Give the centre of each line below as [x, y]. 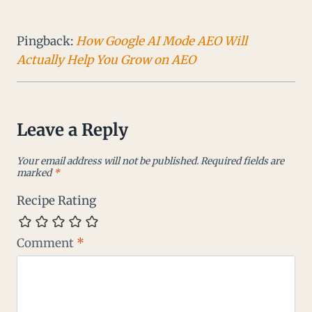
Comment [47, 243]
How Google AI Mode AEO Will [162, 41]
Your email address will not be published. [108, 161]
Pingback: [46, 41]
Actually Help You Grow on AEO [106, 60]
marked [35, 173]
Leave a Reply [72, 130]
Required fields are [242, 161]
